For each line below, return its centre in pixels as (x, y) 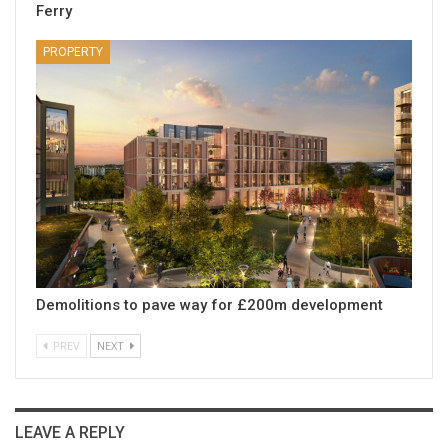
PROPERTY (73, 52)
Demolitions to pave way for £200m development (209, 305)
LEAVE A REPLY (70, 433)
